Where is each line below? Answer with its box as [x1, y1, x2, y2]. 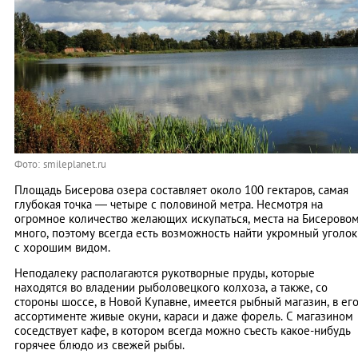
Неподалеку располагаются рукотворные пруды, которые [14, 265, 315, 280]
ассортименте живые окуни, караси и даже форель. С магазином [14, 308, 353, 324]
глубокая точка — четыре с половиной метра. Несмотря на [14, 197, 323, 212]
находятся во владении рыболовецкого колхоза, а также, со [14, 280, 328, 295]
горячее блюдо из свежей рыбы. [14, 337, 185, 352]
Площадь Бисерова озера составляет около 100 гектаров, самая [14, 182, 348, 197]
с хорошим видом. [14, 240, 110, 255]
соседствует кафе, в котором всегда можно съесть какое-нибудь [14, 323, 351, 338]
